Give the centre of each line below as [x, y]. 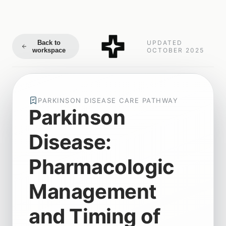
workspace [49, 50]
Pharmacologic [102, 166]
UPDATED [164, 42]
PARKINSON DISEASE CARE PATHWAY [108, 100]
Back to [49, 42]
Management [93, 191]
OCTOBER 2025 [175, 50]
